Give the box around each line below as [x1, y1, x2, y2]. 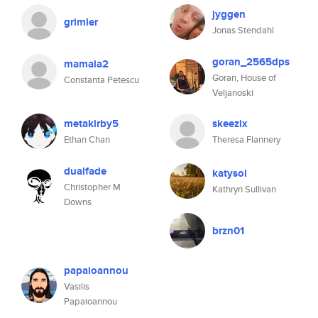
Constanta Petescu [64, 73, 139, 87]
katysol [212, 165, 247, 181]
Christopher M [64, 180, 121, 194]
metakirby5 [64, 116, 119, 131]
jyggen [212, 6, 246, 22]
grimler [64, 14, 98, 30]
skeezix [212, 116, 248, 131]
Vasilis [64, 280, 89, 293]
